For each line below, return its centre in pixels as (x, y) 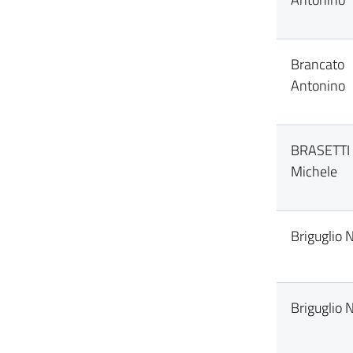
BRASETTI (320, 150)
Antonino (318, 85)
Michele (314, 171)
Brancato (318, 64)
